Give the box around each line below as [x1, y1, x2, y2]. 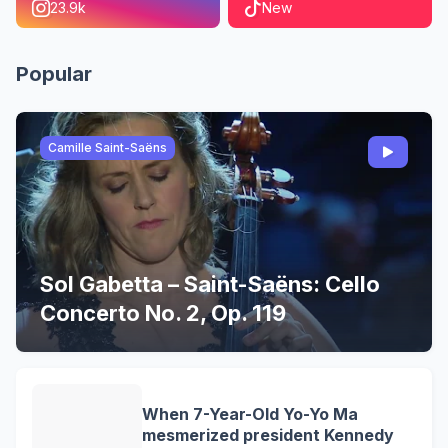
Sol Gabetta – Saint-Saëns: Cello [40, 271, 380, 297]
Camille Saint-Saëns [48, 140, 167, 155]
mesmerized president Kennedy [142, 425, 394, 445]
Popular [16, 62, 92, 86]
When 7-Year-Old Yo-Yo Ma [142, 404, 358, 424]
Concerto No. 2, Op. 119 [40, 300, 286, 326]
